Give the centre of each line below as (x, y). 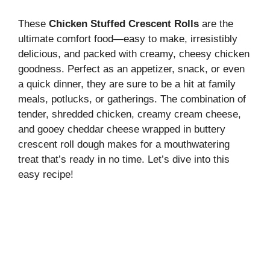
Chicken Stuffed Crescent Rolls (124, 24)
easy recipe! (46, 174)
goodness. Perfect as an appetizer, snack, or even (131, 69)
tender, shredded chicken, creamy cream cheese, (130, 114)
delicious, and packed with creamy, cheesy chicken (134, 54)
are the (216, 24)
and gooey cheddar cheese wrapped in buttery (122, 129)
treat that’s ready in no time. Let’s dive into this (124, 159)
